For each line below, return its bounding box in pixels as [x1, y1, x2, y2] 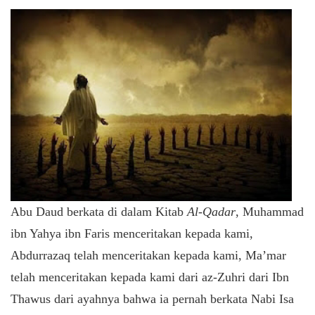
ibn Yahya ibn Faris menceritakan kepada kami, [11, 226, 253, 240]
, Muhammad [236, 204, 304, 219]
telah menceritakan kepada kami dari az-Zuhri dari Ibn [11, 269, 289, 284]
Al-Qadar [187, 204, 236, 219]
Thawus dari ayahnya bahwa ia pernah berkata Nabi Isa [11, 291, 294, 306]
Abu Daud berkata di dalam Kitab [11, 204, 187, 219]
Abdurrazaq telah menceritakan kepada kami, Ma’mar [11, 247, 286, 262]
